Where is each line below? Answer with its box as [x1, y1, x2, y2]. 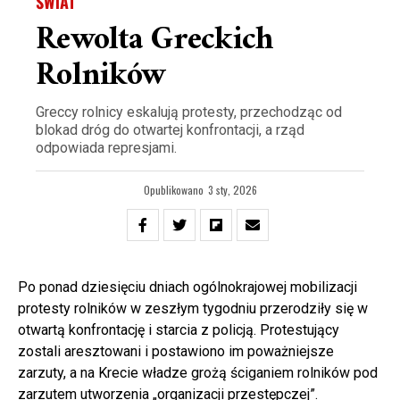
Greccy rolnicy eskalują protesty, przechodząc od [36, 104, 342, 121]
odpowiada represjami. [36, 139, 177, 157]
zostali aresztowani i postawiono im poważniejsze [18, 343, 334, 361]
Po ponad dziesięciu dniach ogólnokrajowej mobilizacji [18, 279, 357, 296]
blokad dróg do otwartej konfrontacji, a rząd [36, 121, 304, 139]
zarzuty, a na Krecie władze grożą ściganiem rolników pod [18, 364, 378, 382]
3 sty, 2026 [207, 182, 257, 198]
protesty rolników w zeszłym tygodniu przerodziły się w [18, 300, 368, 318]
